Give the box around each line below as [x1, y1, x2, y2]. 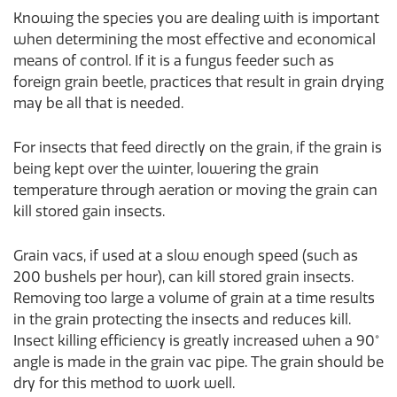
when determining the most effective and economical [13, 31, 376, 49]
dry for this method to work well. [13, 375, 235, 393]
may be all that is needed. [13, 95, 183, 113]
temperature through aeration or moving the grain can [13, 182, 378, 199]
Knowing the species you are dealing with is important [13, 10, 379, 27]
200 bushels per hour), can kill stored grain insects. [13, 269, 354, 286]
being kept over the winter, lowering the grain [13, 160, 319, 178]
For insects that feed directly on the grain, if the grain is [13, 139, 382, 157]
